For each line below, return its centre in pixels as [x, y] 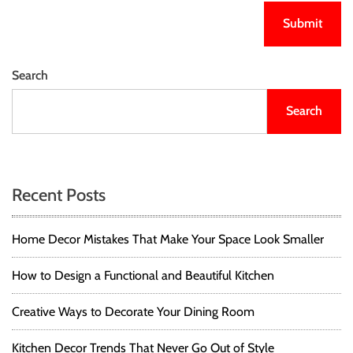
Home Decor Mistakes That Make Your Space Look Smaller [168, 240]
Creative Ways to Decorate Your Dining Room [133, 312]
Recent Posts [59, 195]
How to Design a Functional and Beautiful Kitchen [143, 276]
